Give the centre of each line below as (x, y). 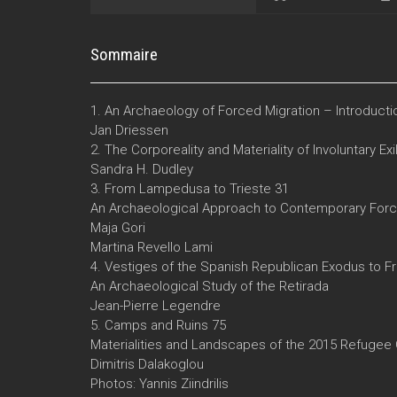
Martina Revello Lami (152, 247)
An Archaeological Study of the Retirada (210, 286)
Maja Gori (118, 227)
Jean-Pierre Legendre (156, 305)
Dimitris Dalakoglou (147, 364)
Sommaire (124, 54)
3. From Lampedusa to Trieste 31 (190, 188)
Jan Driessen (129, 130)
